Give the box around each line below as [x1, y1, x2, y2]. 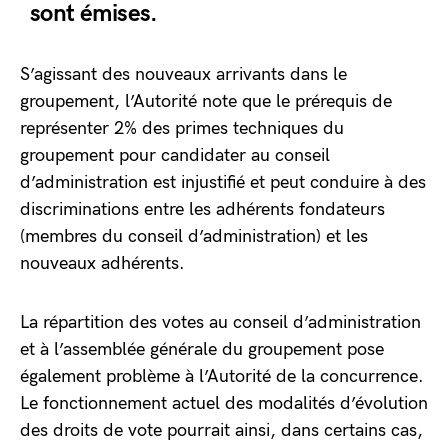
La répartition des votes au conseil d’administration [20, 312, 421, 333]
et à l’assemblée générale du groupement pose [20, 339, 384, 360]
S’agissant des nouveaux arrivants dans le [20, 64, 347, 85]
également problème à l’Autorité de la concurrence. [20, 366, 424, 387]
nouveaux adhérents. [20, 253, 185, 274]
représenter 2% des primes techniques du [20, 118, 344, 139]
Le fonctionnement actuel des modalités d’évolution [20, 393, 428, 414]
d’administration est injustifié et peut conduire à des [20, 172, 426, 193]
